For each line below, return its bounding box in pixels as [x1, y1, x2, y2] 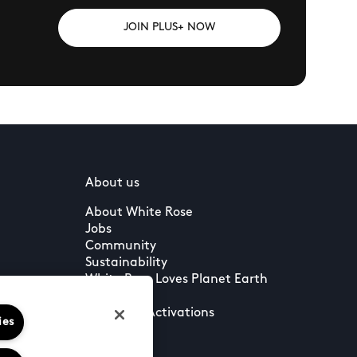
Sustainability [84, 257, 167, 269]
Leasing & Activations [84, 307, 214, 320]
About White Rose [84, 206, 193, 219]
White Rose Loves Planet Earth [84, 273, 268, 286]
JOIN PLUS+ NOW [124, 22, 215, 33]
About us [84, 177, 139, 190]
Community [84, 240, 156, 253]
